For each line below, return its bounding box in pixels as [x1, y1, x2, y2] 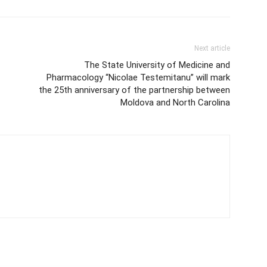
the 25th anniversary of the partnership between [39, 84, 230, 95]
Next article [194, 44, 230, 52]
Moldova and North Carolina [120, 97, 230, 108]
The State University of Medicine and [84, 59, 230, 70]
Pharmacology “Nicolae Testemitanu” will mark [46, 72, 230, 83]
